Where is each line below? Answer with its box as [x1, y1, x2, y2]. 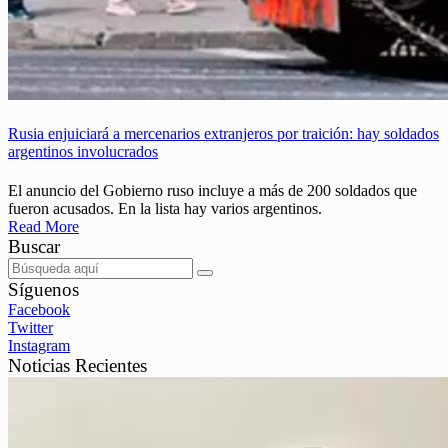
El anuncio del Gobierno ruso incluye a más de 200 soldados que [8, 182, 417, 200]
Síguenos [8, 279, 79, 301]
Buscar [8, 236, 60, 258]
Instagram [8, 337, 70, 355]
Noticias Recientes [8, 355, 147, 377]
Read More [8, 218, 79, 236]
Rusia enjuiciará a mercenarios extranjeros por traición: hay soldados [8, 125, 439, 143]
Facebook [8, 301, 70, 319]
